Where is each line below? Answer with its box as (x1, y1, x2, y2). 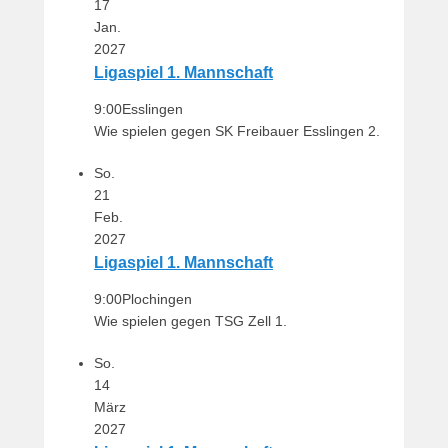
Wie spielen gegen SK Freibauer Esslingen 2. (94, 123, 380, 139)
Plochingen (122, 291, 192, 307)
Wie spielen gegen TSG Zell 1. (94, 313, 287, 329)
